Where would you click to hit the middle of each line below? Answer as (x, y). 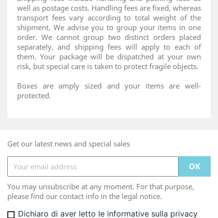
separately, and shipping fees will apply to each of (109, 47)
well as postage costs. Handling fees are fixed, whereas (109, 8)
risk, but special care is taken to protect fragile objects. (108, 66)
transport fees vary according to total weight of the (109, 18)
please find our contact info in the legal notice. (85, 196)
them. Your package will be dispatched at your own (109, 56)
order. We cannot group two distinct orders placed (109, 37)
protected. (34, 95)
